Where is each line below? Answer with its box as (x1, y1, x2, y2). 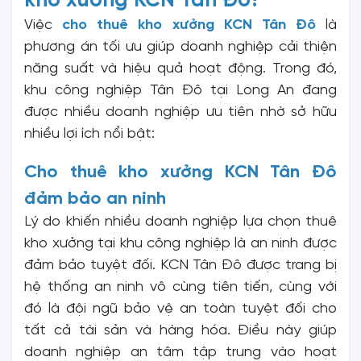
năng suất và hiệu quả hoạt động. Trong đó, (24, 60, 337, 77)
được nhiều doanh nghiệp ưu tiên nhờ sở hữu (24, 104, 337, 120)
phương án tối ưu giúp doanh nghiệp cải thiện (24, 39, 337, 55)
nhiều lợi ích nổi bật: (24, 126, 155, 142)
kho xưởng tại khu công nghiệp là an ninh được (24, 235, 337, 251)
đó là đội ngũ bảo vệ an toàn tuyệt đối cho (24, 301, 337, 317)
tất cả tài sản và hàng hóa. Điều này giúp (24, 322, 337, 338)
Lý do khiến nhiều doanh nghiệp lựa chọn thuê (24, 214, 337, 230)
